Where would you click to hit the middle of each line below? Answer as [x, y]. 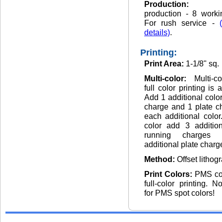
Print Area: [165, 64]
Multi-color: [169, 79]
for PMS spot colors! [179, 193]
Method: [161, 159]
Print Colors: [169, 174]
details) [157, 32]
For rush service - [182, 23]
